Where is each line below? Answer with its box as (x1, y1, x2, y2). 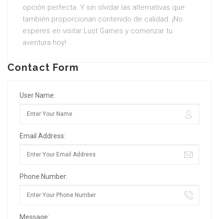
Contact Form (7, 62, 79, 73)
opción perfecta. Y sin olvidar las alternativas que (22, 3, 185, 12)
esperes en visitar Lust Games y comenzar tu (22, 26, 173, 35)
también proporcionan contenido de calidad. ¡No (22, 15, 183, 23)
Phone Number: (20, 173, 67, 180)
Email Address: (20, 132, 66, 140)
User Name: (20, 91, 55, 99)
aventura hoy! (22, 38, 66, 47)
